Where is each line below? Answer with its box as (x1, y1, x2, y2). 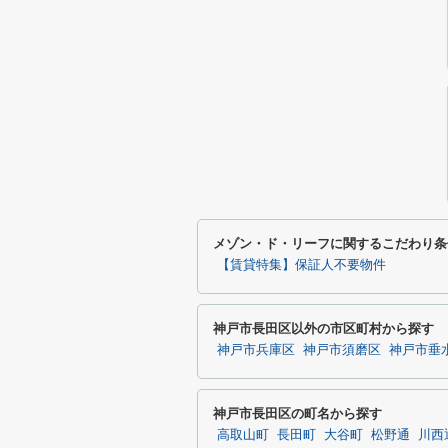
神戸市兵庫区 (217, 343, 295, 357)
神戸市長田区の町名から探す (213, 406, 382, 421)
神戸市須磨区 (303, 343, 381, 357)
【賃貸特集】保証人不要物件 (217, 258, 386, 272)
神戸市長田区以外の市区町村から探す (213, 321, 434, 336)
